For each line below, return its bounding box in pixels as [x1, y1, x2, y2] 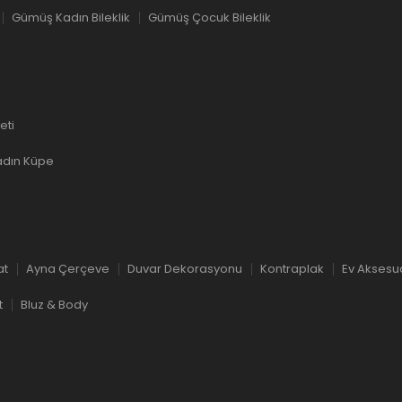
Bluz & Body [21, 296, 88, 313]
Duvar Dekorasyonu [127, 260, 242, 277]
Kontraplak [260, 260, 324, 277]
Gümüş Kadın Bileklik [12, 9, 130, 26]
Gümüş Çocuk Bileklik [148, 9, 271, 26]
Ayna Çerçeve [26, 260, 109, 277]
